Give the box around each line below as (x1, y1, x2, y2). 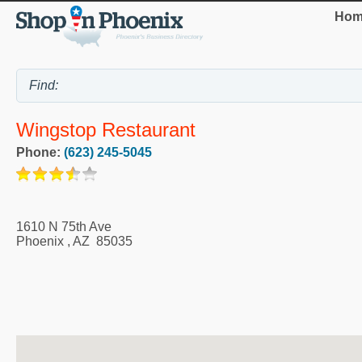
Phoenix (16, 234, 64, 249)
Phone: (16, 145, 64, 160)
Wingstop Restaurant (16, 119, 196, 141)
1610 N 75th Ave (16, 220, 112, 234)
